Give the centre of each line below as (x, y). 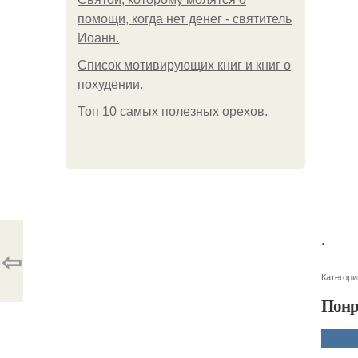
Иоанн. (98, 38)
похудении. (110, 84)
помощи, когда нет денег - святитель (185, 19)
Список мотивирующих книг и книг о (184, 65)
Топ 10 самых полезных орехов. (173, 111)
